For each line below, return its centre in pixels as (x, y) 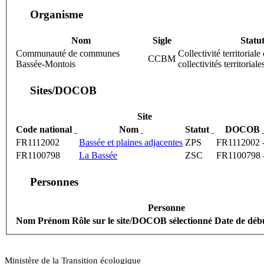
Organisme (58, 15)
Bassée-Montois (46, 64)
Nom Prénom (43, 221)
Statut (198, 130)
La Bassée (98, 156)
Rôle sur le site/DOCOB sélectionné (142, 221)
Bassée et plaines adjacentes (131, 143)
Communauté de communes (68, 54)
